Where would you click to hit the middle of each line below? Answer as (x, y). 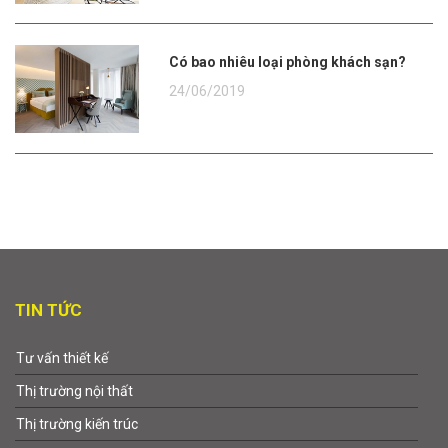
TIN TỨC (48, 310)
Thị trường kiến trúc (77, 424)
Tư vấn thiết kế (62, 358)
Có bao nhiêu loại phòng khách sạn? (293, 61)
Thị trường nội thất (74, 391)
